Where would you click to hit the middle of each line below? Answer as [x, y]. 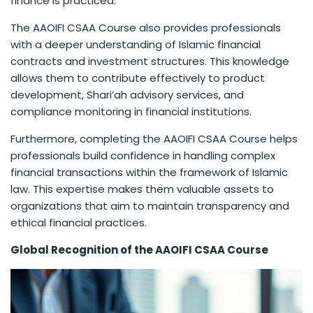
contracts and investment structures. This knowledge [150, 61]
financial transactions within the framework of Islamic [149, 172]
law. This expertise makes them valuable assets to [142, 189]
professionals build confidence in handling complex [143, 155]
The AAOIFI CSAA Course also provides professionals [146, 27]
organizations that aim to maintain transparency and [150, 205]
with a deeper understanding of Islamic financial [136, 44]
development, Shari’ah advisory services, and [127, 94]
